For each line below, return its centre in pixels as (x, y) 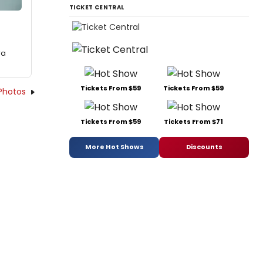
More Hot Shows (114, 147)
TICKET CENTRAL (97, 7)
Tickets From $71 (193, 121)
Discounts (204, 147)
